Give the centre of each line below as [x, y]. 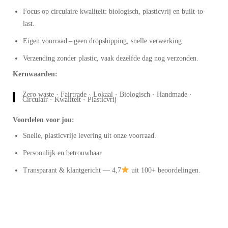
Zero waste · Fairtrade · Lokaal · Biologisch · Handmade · [107, 94]
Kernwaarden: [35, 74]
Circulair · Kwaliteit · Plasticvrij [69, 99]
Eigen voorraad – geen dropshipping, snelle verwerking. [103, 41]
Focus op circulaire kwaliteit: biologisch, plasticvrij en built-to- [114, 11]
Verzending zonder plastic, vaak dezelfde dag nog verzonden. [111, 58]
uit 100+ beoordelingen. [165, 170]
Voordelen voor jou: [44, 120]
